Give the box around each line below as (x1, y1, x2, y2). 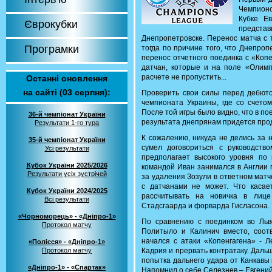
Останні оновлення (26, 73, 107, 83)
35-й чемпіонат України (28, 136, 106, 143)
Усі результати (44, 144, 89, 152)
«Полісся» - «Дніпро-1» (29, 238, 105, 245)
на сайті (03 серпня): (23, 87, 110, 97)
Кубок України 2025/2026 (26, 161, 107, 169)
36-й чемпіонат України (28, 110, 106, 118)
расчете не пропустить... (141, 73, 226, 81)
